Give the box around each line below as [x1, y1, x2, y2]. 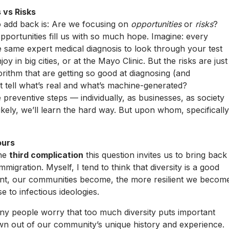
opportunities [131, 18, 181, 29]
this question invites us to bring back [83, 149, 227, 160]
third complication [9, 149, 83, 160]
